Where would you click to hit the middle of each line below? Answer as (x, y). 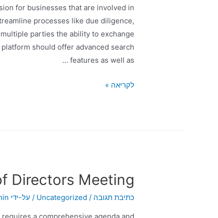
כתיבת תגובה (114, 198)
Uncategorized (62, 198)
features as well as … (102, 60)
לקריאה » (119, 85)
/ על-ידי (23, 198)
